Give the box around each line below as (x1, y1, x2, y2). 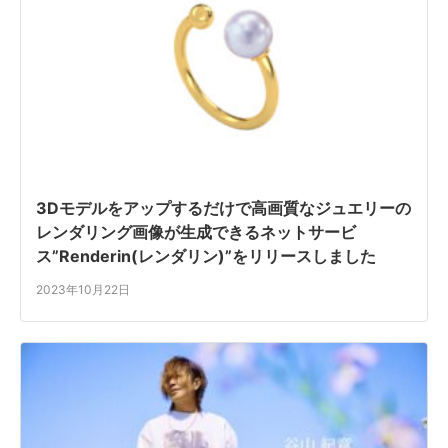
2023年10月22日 (36, 282, 130, 298)
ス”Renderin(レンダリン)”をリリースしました (36, 246, 376, 267)
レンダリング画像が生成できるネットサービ (36, 222, 356, 243)
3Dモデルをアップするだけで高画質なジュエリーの (36, 198, 411, 219)
